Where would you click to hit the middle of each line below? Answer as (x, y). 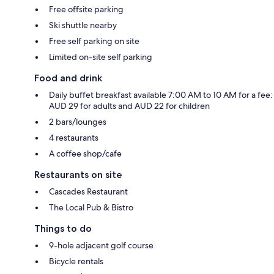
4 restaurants (74, 137)
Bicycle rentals (76, 261)
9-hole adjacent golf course (101, 245)
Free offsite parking (86, 9)
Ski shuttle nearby (83, 25)
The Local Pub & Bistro (91, 207)
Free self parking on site (94, 41)
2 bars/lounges (78, 121)
